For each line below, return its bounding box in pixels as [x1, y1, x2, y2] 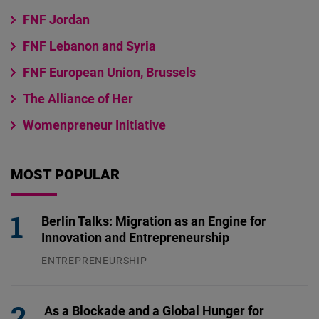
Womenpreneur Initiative [23, 116, 167, 134]
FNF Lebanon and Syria [23, 37, 157, 55]
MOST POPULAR [11, 164, 120, 184]
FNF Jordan [23, 11, 90, 28]
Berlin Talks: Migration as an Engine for [41, 212, 266, 230]
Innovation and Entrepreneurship [41, 229, 229, 246]
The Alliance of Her [23, 90, 134, 108]
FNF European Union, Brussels [23, 63, 197, 81]
